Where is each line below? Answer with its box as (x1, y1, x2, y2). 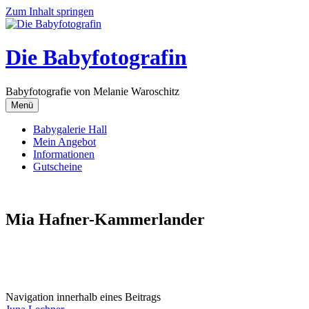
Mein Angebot (33, 135, 96, 148)
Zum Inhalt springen (6, 6, 94, 17)
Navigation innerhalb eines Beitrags (6, 290, 161, 303)
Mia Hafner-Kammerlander (6, 210, 205, 228)
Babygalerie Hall (33, 123, 107, 135)
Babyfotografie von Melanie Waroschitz (6, 85, 179, 97)
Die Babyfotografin (6, 45, 187, 70)
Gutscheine (33, 160, 82, 172)
